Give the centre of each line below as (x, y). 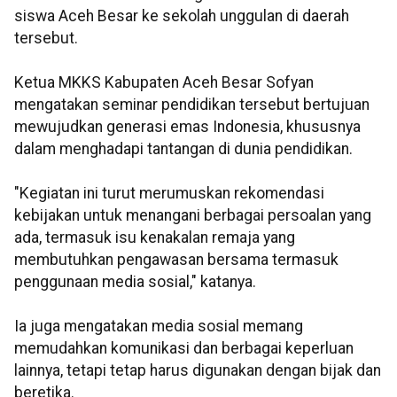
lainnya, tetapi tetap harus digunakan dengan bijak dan (198, 371)
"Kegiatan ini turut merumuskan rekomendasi (169, 194)
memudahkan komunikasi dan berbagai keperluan (184, 349)
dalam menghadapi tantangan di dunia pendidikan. (183, 149)
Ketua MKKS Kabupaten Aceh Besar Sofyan (164, 83)
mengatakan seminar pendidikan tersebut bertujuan (192, 105)
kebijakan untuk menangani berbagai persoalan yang (193, 216)
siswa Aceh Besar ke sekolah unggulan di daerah (182, 16)
